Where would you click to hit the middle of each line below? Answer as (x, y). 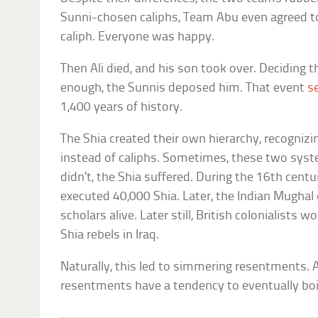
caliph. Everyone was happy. (138, 38)
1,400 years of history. (122, 108)
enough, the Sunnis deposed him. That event (184, 89)
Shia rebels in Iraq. (110, 236)
